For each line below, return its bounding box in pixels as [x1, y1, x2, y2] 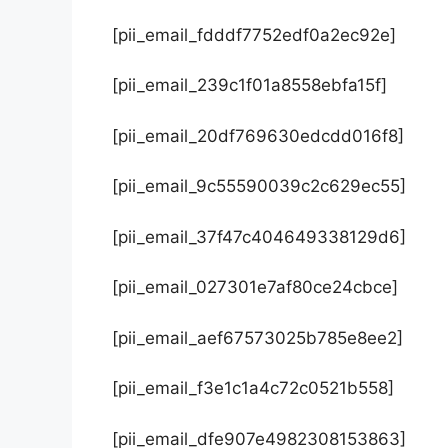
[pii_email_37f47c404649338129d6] [112, 226, 406, 247]
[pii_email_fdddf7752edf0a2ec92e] [112, 24, 396, 45]
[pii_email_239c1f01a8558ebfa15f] [112, 75, 387, 96]
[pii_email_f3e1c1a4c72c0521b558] [112, 378, 394, 399]
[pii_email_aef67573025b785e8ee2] [112, 327, 403, 348]
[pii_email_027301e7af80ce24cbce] [112, 277, 398, 298]
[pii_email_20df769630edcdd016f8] [112, 125, 404, 146]
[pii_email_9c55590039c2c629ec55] [112, 176, 406, 197]
